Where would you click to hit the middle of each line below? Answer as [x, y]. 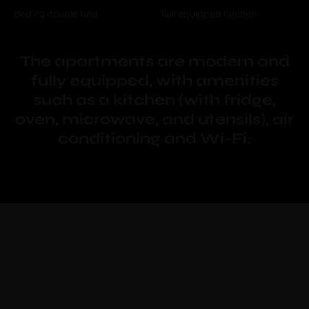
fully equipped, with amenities [154, 81]
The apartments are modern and [154, 62]
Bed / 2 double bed [56, 14]
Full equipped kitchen [209, 14]
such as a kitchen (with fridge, [154, 100]
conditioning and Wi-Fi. [154, 139]
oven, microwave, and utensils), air [154, 120]
